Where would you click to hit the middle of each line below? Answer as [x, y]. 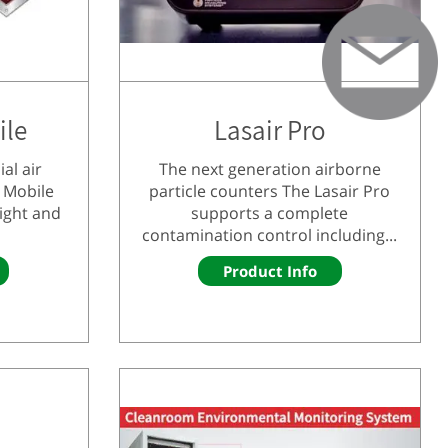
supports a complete [270, 212]
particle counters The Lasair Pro [270, 190]
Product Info [269, 270]
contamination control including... [270, 234]
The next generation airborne [269, 168]
